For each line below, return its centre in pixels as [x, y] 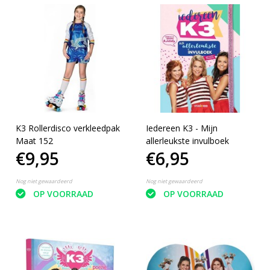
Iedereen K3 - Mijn [182, 128]
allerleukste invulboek [187, 141]
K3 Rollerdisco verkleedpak [67, 128]
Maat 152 [34, 141]
